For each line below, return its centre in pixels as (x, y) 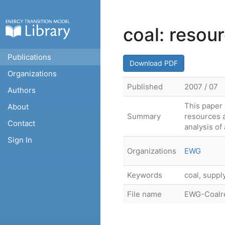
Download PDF (154, 63)
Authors (22, 90)
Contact (21, 123)
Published (145, 87)
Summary (144, 116)
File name (144, 194)
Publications (29, 57)
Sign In (20, 140)
